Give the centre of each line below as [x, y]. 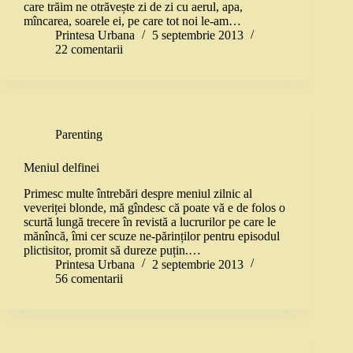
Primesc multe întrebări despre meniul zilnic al [138, 193]
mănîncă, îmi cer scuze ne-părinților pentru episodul [152, 236]
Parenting [79, 135]
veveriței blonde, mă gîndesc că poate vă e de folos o [154, 207]
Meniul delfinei [61, 168]
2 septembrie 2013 [198, 264]
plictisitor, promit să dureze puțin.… [112, 250]
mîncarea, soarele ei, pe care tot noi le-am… [132, 21]
